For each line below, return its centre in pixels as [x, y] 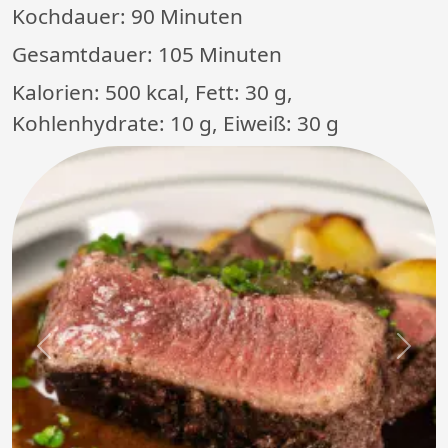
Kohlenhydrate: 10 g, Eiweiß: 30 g [175, 123]
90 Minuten [187, 16]
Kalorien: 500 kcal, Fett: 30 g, [152, 92]
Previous [75, 356]
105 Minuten [220, 54]
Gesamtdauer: [85, 54]
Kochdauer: [71, 16]
